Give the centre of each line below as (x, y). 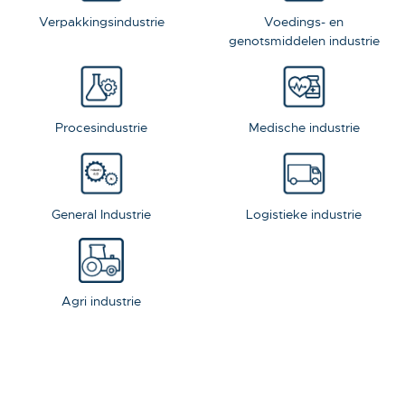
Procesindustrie (101, 128)
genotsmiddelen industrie (304, 41)
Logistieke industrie (304, 215)
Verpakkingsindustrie (101, 22)
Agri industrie (101, 301)
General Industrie (101, 215)
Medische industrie (304, 128)
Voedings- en (304, 22)
